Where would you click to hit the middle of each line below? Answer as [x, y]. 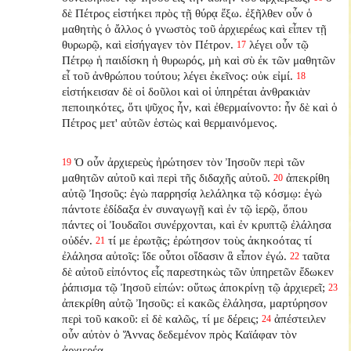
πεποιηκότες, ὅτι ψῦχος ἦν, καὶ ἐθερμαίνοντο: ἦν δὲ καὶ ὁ [200, 107]
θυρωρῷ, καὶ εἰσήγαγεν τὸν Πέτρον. [148, 44]
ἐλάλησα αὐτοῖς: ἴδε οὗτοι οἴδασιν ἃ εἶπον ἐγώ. [175, 255]
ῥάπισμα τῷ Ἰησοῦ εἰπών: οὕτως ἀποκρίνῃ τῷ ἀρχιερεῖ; [194, 287]
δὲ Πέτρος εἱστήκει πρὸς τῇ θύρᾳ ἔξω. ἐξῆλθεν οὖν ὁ [188, 13]
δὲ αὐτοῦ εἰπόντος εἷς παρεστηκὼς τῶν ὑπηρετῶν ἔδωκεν [198, 271]
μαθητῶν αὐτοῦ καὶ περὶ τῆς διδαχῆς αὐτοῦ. [166, 177]
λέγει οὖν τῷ [279, 44]
